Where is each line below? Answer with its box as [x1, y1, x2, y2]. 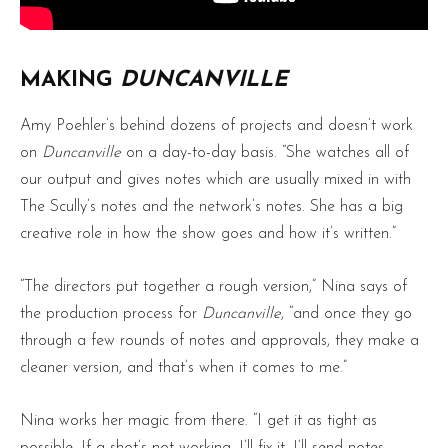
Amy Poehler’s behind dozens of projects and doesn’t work [20, 118, 413, 135]
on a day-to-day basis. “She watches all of [121, 145, 409, 162]
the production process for [20, 306, 202, 323]
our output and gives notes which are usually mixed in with [20, 172, 411, 189]
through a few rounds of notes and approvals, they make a [20, 333, 419, 350]
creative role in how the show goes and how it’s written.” [20, 226, 396, 243]
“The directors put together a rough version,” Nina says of [20, 279, 407, 296]
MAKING [20, 69, 120, 93]
